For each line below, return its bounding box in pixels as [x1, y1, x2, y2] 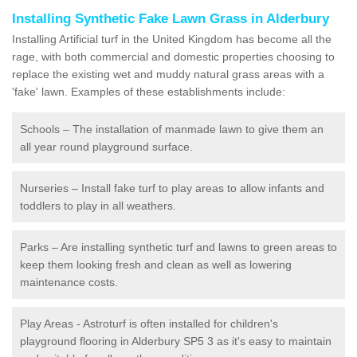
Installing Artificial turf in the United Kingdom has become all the [12, 32, 331, 45]
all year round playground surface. [20, 139, 193, 153]
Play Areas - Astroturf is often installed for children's [20, 316, 278, 330]
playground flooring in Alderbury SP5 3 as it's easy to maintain [20, 334, 331, 347]
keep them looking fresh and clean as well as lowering [20, 257, 292, 271]
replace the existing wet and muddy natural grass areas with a [12, 67, 324, 80]
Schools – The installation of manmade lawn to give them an [20, 122, 324, 135]
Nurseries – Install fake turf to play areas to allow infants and [20, 181, 324, 194]
